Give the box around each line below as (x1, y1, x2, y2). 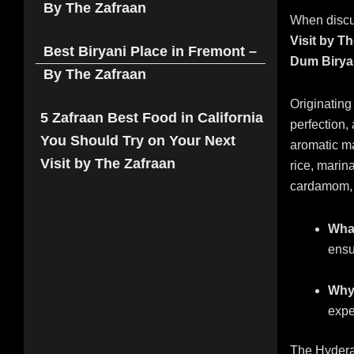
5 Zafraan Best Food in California (40, 110, 263, 126)
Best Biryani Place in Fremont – (43, 43, 257, 60)
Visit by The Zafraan (40, 156, 175, 172)
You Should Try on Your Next (40, 133, 235, 149)
